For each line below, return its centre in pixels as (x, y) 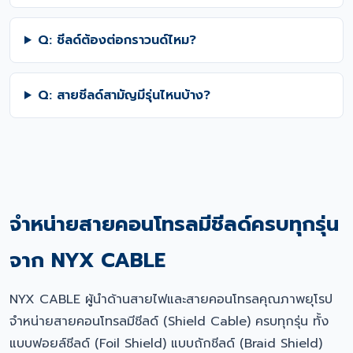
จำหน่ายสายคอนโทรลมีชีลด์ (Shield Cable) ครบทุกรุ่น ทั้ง (169, 321)
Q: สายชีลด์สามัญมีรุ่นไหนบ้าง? (124, 95)
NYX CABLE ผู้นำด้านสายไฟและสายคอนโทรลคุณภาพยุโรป (171, 299)
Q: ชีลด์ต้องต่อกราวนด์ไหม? (117, 40)
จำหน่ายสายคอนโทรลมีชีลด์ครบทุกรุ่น (174, 224)
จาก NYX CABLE (87, 260)
